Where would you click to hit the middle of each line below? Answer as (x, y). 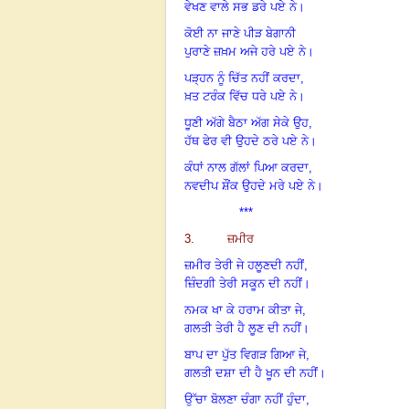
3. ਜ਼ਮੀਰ (219, 238)
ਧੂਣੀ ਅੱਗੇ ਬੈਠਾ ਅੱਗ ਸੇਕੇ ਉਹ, (248, 122)
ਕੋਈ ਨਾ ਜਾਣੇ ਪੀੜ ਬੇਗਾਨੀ (240, 33)
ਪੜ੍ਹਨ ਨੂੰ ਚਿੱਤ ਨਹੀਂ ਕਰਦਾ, (244, 78)
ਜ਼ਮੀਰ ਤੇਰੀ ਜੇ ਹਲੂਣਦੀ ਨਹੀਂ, (246, 265)
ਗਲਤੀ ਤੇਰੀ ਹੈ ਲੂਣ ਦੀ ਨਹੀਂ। (247, 328)
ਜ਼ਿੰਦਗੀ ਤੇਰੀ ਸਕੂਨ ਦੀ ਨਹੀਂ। (247, 283)
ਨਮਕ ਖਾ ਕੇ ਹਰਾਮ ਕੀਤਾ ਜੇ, (245, 309)
